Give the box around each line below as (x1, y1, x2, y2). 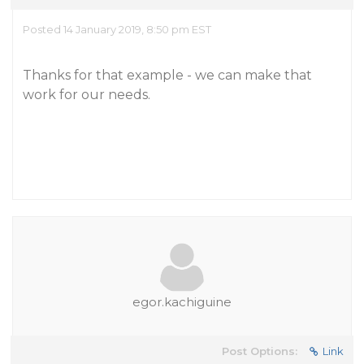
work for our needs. (23, 87, 150, 102)
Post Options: (222, 344, 297, 357)
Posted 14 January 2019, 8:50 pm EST (23, 23, 211, 36)
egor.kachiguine (132, 294, 232, 310)
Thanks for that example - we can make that (23, 67, 312, 83)
